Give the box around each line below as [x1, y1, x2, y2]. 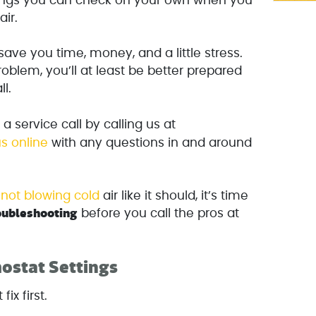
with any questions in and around [48, 136, 253, 149]
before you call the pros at [78, 207, 240, 220]
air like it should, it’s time [99, 190, 249, 202]
